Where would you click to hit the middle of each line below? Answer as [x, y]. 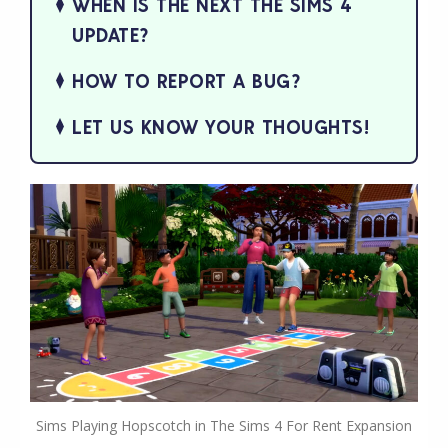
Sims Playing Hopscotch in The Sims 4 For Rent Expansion [224, 425]
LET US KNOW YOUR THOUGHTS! [220, 126]
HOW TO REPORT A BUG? [186, 80]
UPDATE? [111, 34]
